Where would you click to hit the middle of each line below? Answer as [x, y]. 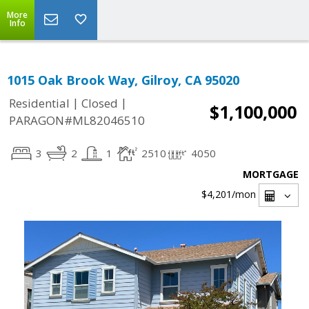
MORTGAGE [271, 174]
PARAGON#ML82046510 [77, 121]
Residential [39, 103]
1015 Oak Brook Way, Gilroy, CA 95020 [123, 80]
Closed [100, 103]
